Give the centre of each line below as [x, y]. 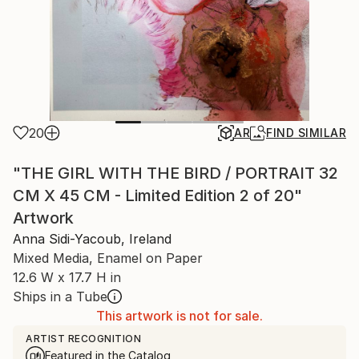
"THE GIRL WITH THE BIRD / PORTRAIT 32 [175, 173]
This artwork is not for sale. [179, 316]
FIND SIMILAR [306, 133]
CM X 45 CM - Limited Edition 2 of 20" [157, 196]
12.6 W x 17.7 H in [67, 277]
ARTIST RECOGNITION [83, 339]
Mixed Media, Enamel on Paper [108, 258]
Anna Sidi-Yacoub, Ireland [92, 239]
